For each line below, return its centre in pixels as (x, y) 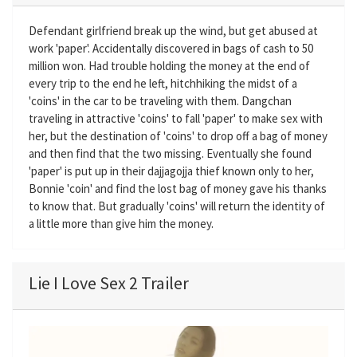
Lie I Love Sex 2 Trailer (109, 283)
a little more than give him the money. (121, 224)
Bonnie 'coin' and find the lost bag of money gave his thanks (178, 188)
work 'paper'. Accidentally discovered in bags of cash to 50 (171, 48)
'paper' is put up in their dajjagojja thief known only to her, (171, 171)
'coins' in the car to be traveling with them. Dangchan (160, 101)
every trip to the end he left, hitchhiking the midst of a (163, 83)
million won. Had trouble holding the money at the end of (169, 66)
